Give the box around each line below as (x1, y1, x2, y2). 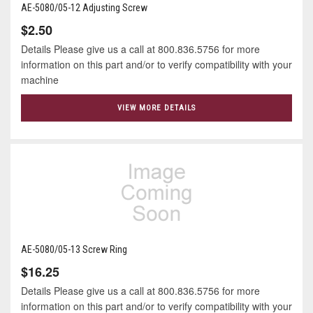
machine (21, 73, 64, 87)
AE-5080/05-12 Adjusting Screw (21, 2, 147, 14)
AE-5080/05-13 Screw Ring (21, 243, 127, 255)
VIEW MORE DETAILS (117, 103, 196, 113)
